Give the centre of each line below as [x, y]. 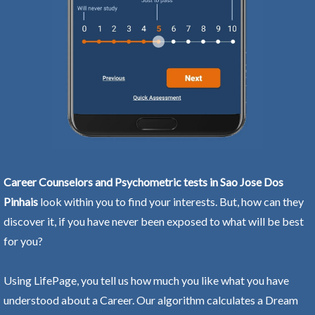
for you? [23, 240]
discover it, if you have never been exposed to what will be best [154, 221]
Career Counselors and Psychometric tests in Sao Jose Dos [143, 181]
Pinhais [21, 201]
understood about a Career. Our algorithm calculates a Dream [151, 300]
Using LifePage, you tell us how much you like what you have [146, 280]
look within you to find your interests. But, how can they [171, 201]
